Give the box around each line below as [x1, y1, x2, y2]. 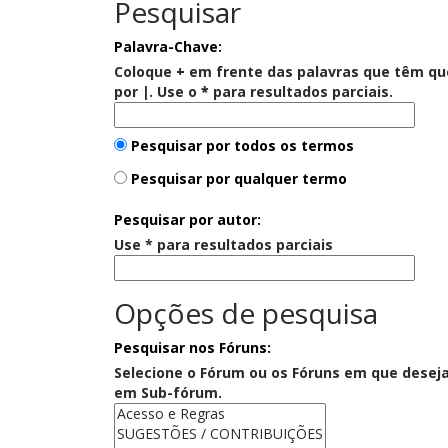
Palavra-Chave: [114, 36, 222, 56]
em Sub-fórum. [114, 382, 222, 402]
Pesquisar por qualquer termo [127, 168, 347, 188]
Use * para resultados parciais [114, 234, 333, 254]
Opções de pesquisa [114, 293, 378, 332]
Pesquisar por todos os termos [127, 135, 354, 155]
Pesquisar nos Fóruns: [114, 337, 271, 357]
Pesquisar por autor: [114, 209, 261, 229]
